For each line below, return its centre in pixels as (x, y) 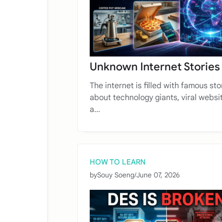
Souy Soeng (116, 175)
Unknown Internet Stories (155, 67)
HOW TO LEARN (118, 162)
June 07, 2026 (158, 175)
